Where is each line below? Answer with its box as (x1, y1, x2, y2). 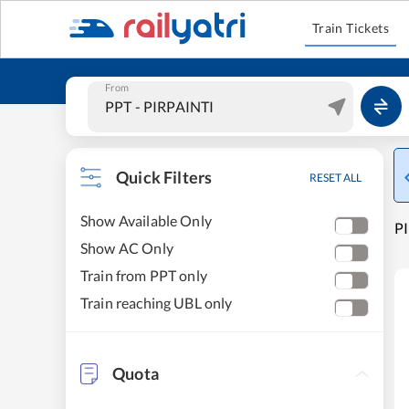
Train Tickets (311, 20, 390, 36)
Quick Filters (116, 167, 213, 187)
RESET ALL (309, 171, 362, 184)
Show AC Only (80, 239, 173, 257)
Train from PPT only (80, 267, 207, 284)
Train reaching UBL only (80, 294, 233, 311)
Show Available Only (80, 212, 212, 229)
